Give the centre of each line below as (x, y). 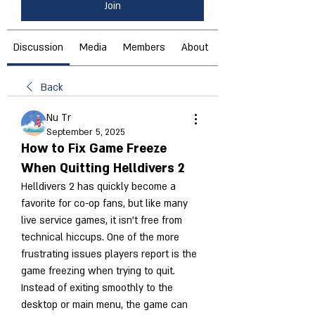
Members (144, 47)
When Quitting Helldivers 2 (103, 168)
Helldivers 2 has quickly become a (98, 186)
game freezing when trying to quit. (98, 271)
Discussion (38, 47)
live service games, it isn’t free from (102, 220)
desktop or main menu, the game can (104, 304)
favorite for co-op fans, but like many (104, 203)
